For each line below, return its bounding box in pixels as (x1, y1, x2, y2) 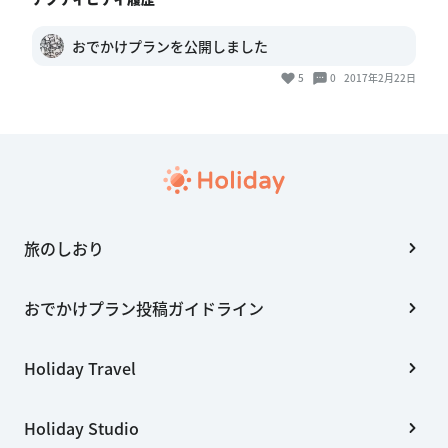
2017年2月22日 (344, 70, 416, 86)
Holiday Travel (24, 356, 136, 381)
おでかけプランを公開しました (72, 36, 268, 57)
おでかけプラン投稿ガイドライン (24, 296, 264, 321)
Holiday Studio (24, 416, 139, 441)
